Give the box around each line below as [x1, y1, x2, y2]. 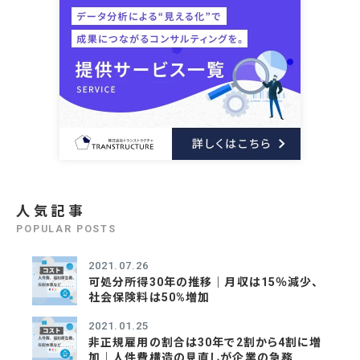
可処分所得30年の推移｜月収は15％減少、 [88, 275, 319, 288]
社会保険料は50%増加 [88, 290, 211, 304]
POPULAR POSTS [16, 223, 117, 235]
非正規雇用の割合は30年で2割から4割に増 [88, 335, 322, 349]
